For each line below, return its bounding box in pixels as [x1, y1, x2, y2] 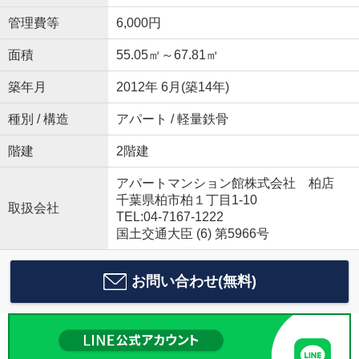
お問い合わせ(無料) [131, 272, 256, 289]
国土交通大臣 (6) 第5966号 [115, 226, 269, 240]
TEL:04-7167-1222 [115, 209, 224, 224]
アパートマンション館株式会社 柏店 [115, 175, 334, 190]
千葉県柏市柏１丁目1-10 [115, 192, 260, 207]
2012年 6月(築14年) [115, 79, 229, 94]
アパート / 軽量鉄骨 [115, 111, 228, 126]
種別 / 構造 [7, 111, 69, 126]
